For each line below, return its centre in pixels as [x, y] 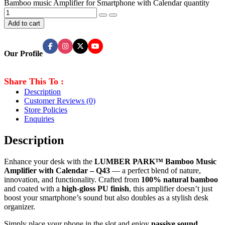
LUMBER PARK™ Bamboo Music [155, 162]
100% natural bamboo [180, 180]
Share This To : [34, 82]
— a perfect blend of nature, [155, 171]
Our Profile [23, 54]
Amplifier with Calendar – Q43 [57, 171]
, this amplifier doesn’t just [171, 189]
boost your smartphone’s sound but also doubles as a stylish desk [106, 198]
